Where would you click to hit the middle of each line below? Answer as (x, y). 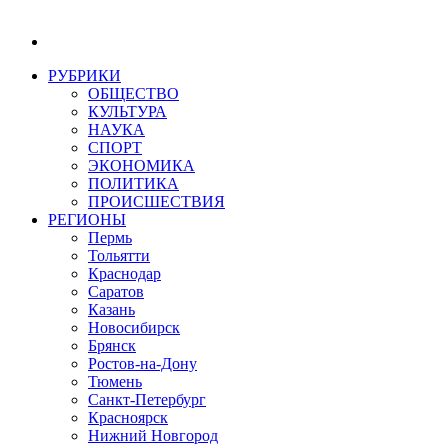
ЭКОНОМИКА (141, 166)
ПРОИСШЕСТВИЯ (156, 202)
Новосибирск (134, 328)
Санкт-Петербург (147, 400)
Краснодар (124, 274)
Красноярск (128, 418)
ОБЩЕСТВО (133, 94)
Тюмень (115, 382)
